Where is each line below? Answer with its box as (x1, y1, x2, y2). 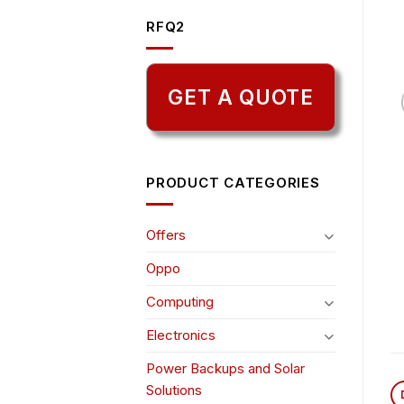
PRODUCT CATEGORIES (146, 174, 320, 192)
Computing (146, 293, 214, 311)
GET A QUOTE (168, 85, 314, 110)
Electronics (146, 326, 216, 344)
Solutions (146, 381, 202, 399)
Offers (146, 226, 186, 244)
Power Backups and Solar (146, 360, 305, 378)
